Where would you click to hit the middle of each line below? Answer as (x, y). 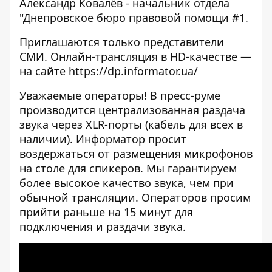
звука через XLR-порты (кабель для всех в (131, 124)
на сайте (44, 71)
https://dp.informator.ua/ (133, 71)
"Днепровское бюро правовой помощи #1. (134, 18)
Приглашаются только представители (122, 42)
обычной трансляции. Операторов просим (135, 197)
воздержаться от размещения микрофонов (136, 154)
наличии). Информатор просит (103, 139)
